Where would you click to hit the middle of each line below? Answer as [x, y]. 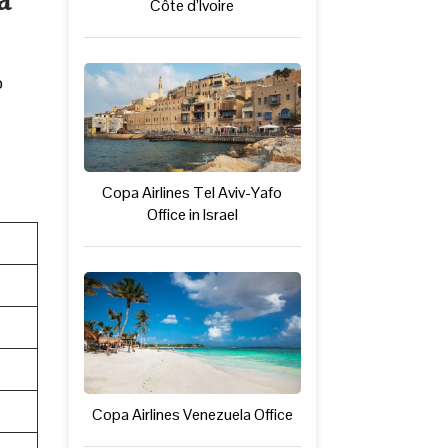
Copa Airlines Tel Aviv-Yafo [192, 193]
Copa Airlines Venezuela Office [192, 415]
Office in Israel [192, 215]
